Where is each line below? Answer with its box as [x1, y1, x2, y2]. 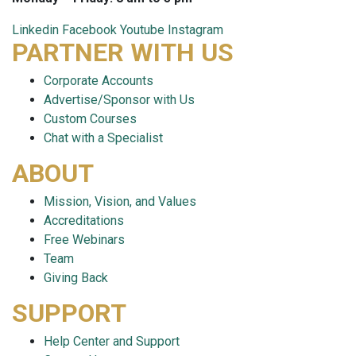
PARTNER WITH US [12, 37, 234, 68]
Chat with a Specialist [44, 130, 163, 146]
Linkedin [12, 22, 59, 38]
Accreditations [44, 213, 124, 229]
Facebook [62, 22, 117, 38]
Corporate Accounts [44, 73, 153, 89]
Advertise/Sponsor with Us [44, 92, 195, 108]
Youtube [120, 22, 164, 38]
